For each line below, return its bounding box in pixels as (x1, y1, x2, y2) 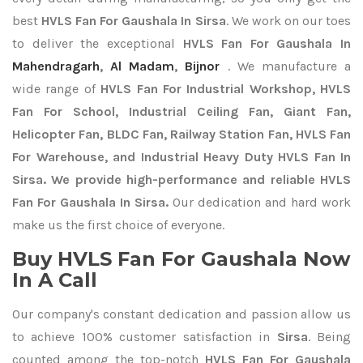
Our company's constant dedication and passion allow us (12, 306, 351, 322)
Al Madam (110, 58, 175, 74)
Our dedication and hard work (169, 194, 351, 210)
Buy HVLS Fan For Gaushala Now (12, 247, 350, 271)
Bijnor (185, 58, 220, 74)
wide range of (12, 81, 101, 96)
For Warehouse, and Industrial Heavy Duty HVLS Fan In (12, 149, 351, 164)
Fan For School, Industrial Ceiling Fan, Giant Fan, (12, 104, 351, 119)
